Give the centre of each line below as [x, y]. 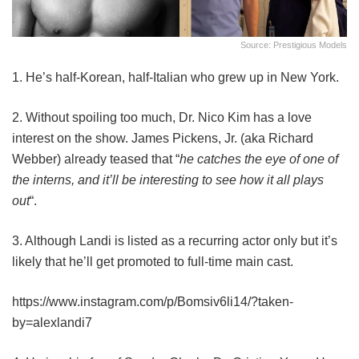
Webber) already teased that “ [96, 159]
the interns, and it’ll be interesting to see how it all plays [168, 179]
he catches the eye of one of [259, 159]
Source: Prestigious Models [294, 44]
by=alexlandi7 [52, 322]
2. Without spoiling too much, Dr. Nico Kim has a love [162, 117]
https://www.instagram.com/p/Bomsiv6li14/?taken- [153, 301]
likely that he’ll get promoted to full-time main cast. [153, 261]
